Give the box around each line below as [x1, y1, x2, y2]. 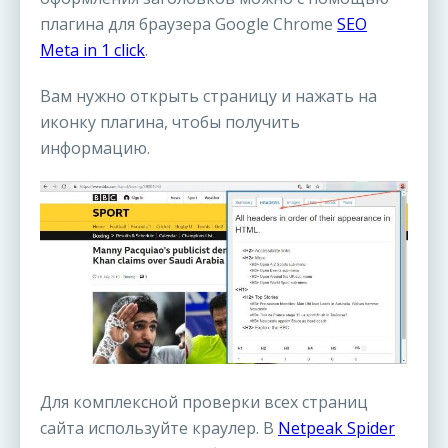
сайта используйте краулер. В [40, 416, 278, 439]
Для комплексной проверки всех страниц [40, 390, 368, 413]
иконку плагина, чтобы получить [40, 110, 300, 133]
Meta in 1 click [40, 38, 145, 61]
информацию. [40, 136, 150, 159]
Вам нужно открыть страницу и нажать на [40, 84, 377, 107]
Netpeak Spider [278, 416, 395, 439]
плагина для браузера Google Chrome [40, 12, 337, 35]
